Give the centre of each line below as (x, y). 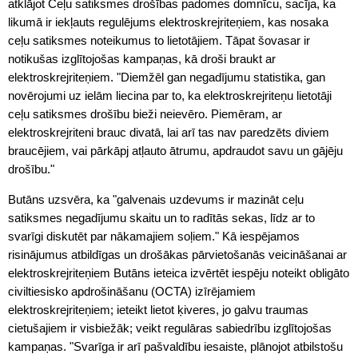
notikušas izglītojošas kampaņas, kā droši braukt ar (142, 59)
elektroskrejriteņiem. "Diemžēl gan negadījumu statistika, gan (167, 77)
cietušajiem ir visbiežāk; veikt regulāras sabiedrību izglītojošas (170, 328)
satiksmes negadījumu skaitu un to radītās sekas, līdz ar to (161, 218)
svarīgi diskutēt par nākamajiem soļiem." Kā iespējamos (154, 236)
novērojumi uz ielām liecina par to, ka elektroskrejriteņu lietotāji (170, 95)
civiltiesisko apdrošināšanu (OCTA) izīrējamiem (132, 291)
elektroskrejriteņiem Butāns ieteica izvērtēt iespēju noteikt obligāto (179, 273)
